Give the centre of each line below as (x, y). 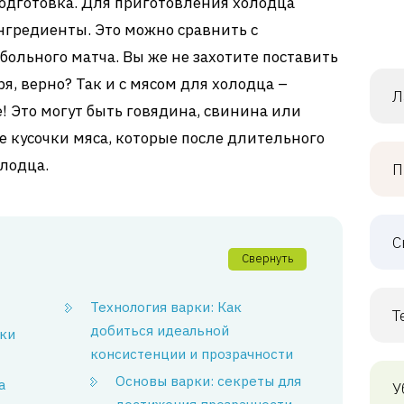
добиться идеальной (160, 331)
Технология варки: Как (166, 307)
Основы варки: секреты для (209, 381)
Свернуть (268, 258)
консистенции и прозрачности (192, 354)
